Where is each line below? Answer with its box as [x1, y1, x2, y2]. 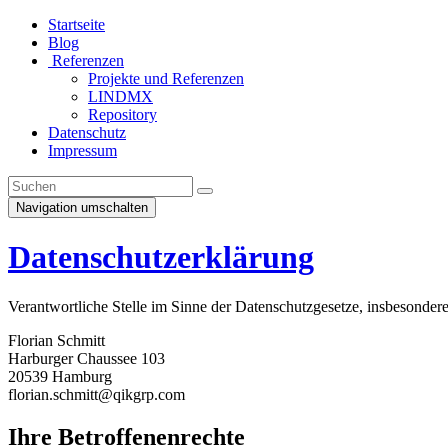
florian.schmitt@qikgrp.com [8, 385, 185, 403]
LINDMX [88, 88, 153, 105]
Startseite [48, 16, 105, 33]
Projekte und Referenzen [88, 70, 244, 87]
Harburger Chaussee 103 [8, 349, 165, 367]
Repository [88, 106, 157, 123]
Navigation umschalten [16, 200, 148, 215]
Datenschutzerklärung [8, 239, 314, 276]
